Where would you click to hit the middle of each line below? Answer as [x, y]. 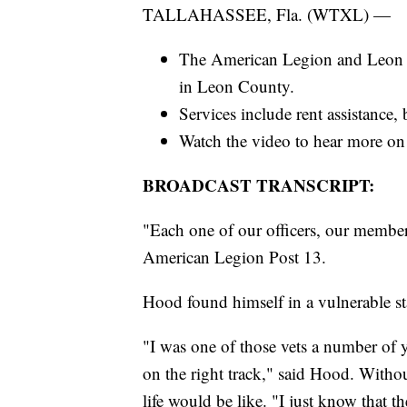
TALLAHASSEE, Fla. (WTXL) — [267, 15]
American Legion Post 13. [234, 257]
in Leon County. [237, 86]
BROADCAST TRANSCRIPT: [258, 185]
